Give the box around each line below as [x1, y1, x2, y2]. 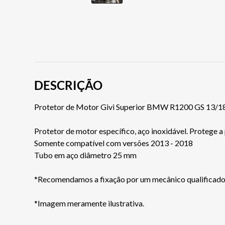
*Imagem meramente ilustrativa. [34, 198, 144, 208]
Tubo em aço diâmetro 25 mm [34, 150, 137, 160]
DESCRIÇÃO [34, 78, 102, 93]
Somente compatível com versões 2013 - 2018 [34, 138, 193, 148]
